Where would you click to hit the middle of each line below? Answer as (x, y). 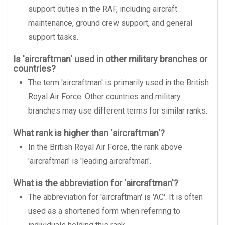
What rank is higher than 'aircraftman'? (89, 133)
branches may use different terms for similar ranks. (118, 111)
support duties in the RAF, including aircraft (103, 9)
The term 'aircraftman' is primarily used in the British (119, 83)
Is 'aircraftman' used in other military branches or (110, 59)
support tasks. (53, 37)
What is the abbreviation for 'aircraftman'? (96, 183)
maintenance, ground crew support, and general (110, 23)
